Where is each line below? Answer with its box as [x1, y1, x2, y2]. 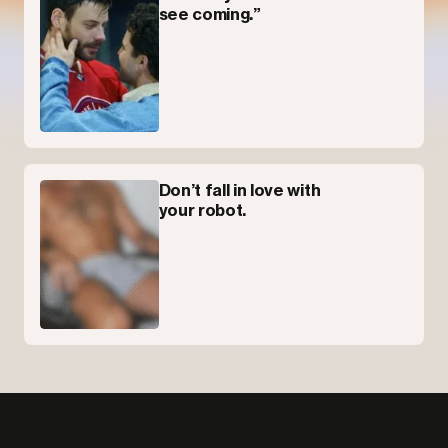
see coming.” [158, 4, 261, 25]
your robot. [158, 200, 247, 221]
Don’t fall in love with [158, 180, 321, 201]
